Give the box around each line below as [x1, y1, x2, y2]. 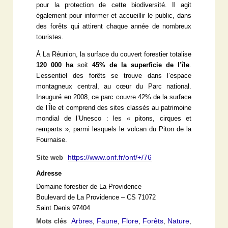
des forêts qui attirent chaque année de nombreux [36, 22, 192, 30]
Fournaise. [36, 136, 68, 144]
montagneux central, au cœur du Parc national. [36, 82, 192, 90]
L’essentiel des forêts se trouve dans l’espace [36, 72, 192, 79]
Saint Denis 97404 [36, 204, 91, 212]
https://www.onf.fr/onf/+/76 [68, 153, 152, 161]
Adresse [36, 169, 62, 177]
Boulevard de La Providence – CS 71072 [36, 193, 156, 201]
